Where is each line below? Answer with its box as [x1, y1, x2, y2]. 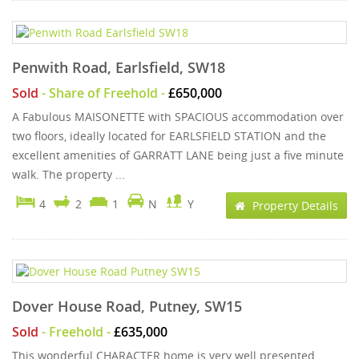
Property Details [249, 198, 338, 213]
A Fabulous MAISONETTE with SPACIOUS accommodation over [12, 109, 344, 124]
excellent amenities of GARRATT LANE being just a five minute [12, 147, 344, 163]
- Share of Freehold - [38, 84, 168, 102]
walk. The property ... [12, 167, 125, 182]
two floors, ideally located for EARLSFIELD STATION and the [12, 128, 326, 143]
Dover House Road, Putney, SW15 [12, 296, 242, 316]
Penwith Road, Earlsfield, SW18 [12, 58, 225, 77]
